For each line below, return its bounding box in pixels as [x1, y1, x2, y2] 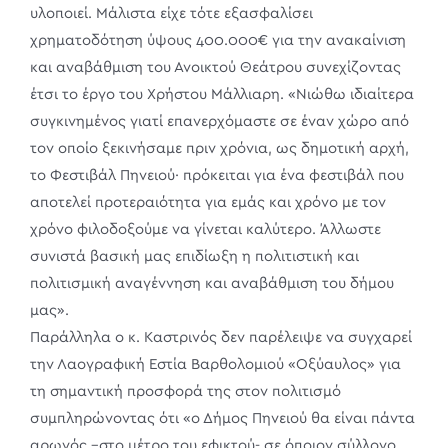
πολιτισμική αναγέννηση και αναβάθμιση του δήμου [30, 275, 394, 291]
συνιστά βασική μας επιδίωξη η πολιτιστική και [30, 248, 359, 264]
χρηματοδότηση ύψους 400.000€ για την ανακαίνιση [30, 32, 406, 48]
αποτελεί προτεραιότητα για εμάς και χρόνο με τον [30, 194, 386, 210]
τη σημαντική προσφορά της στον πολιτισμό [30, 383, 341, 399]
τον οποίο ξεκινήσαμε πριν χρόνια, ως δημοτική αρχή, [30, 140, 409, 156]
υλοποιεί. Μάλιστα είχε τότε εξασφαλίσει [30, 5, 313, 21]
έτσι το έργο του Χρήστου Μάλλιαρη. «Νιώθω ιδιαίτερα [30, 86, 414, 102]
